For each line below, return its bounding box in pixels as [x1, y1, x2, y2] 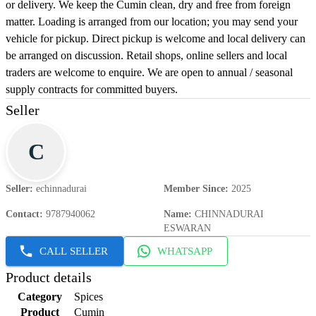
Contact [6, 209, 39, 220]
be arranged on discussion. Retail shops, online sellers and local [6, 49, 287, 62]
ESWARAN [164, 223, 211, 234]
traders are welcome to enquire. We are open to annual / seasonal [6, 66, 293, 79]
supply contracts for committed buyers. [6, 83, 178, 96]
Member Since [164, 183, 225, 195]
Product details [6, 269, 92, 286]
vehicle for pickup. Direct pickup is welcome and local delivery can [6, 32, 305, 45]
